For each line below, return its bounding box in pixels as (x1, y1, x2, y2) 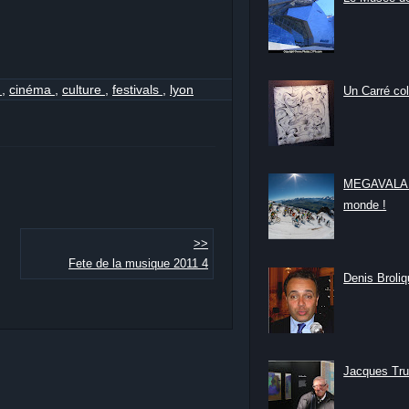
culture (62, 81, 105, 97)
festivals (112, 81, 163, 97)
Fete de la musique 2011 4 (68, 257, 208, 270)
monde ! (343, 198, 387, 213)
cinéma (9, 81, 55, 97)
